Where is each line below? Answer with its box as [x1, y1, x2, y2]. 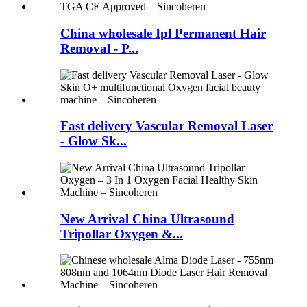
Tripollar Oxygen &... [60, 226, 183, 241]
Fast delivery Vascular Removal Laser [60, 119, 273, 134]
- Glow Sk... [60, 134, 127, 149]
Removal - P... [60, 40, 138, 56]
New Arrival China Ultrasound [60, 211, 234, 226]
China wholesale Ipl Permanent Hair [60, 25, 266, 40]
